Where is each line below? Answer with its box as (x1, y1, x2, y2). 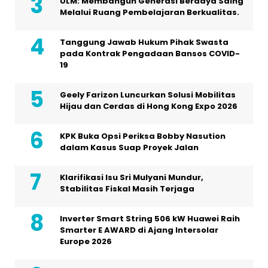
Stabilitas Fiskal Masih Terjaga (60, 183, 194, 195)
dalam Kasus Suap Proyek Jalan (60, 142, 199, 154)
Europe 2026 (60, 236, 112, 248)
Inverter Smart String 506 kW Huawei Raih (60, 213, 240, 225)
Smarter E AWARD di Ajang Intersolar (60, 224, 218, 236)
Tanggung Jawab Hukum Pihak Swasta (60, 36, 229, 48)
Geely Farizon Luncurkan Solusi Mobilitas (60, 89, 236, 101)
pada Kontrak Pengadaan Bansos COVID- (60, 48, 240, 60)
